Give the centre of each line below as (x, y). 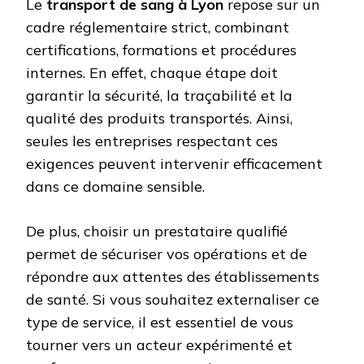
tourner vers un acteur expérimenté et (159, 345)
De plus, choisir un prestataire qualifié (157, 232)
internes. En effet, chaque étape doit (152, 73)
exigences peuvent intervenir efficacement (174, 164)
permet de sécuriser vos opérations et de (167, 254)
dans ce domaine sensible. (115, 187)
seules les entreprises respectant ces (152, 141)
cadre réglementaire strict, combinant (158, 28)
